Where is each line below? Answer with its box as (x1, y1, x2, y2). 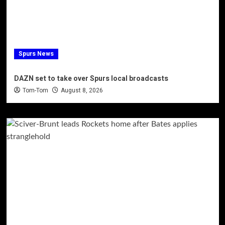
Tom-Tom (22, 85, 48, 95)
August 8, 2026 (60, 85, 103, 95)
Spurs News (18, 49, 54, 58)
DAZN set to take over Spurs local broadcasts (14, 73, 168, 84)
